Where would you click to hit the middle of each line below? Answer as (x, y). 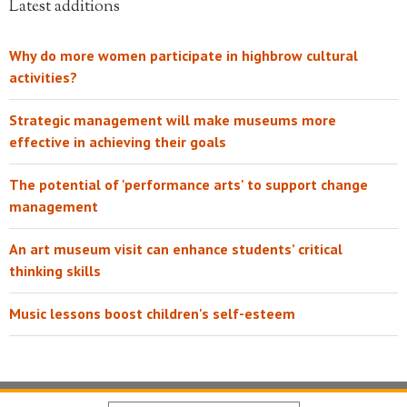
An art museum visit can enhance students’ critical (176, 249)
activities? (43, 77)
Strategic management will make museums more (173, 120)
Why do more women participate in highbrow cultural (184, 55)
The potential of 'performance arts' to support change (189, 184)
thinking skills (55, 271)
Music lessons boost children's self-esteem (152, 313)
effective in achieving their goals (118, 142)
